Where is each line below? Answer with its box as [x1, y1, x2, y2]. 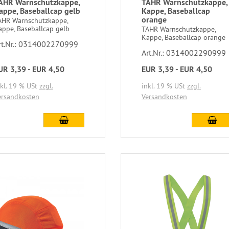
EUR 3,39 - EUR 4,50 [142, 64, 213, 75]
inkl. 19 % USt [142, 81, 188, 91]
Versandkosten [142, 92, 188, 102]
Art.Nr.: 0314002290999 [142, 48, 226, 58]
